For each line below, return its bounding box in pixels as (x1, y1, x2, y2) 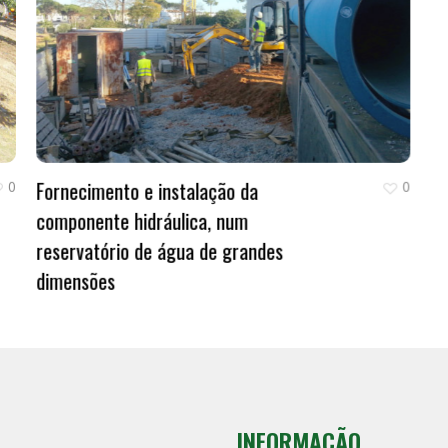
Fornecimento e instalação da (36, 175, 259, 206)
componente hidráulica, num (36, 205, 249, 236)
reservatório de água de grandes (36, 235, 284, 266)
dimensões (36, 265, 116, 296)
